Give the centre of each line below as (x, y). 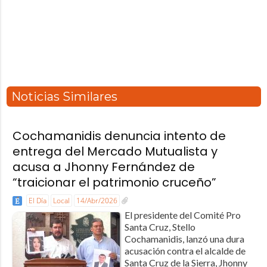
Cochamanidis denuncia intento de (119, 136)
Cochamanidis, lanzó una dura (184, 238)
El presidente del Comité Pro (182, 215)
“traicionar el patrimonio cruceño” (114, 183)
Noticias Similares (64, 97)
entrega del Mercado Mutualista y (115, 152)
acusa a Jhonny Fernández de (103, 167)
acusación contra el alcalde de (185, 250)
